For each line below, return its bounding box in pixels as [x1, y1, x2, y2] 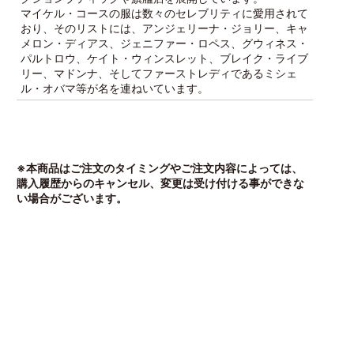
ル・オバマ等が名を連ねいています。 [20, 81, 209, 95]
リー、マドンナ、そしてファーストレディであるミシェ [20, 66, 297, 80]
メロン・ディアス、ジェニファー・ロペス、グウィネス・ [20, 36, 308, 50]
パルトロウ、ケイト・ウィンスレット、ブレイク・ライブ [20, 51, 308, 65]
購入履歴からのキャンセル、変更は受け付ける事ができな [16, 176, 304, 190]
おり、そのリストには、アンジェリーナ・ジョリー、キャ [20, 21, 308, 35]
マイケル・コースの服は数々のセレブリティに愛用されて [20, 6, 308, 20]
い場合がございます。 [16, 191, 127, 205]
